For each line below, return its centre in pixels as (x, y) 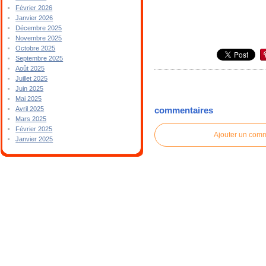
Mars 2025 (31, 119)
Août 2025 (30, 68)
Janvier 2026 (34, 18)
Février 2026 (34, 8)
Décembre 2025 (39, 28)
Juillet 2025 (32, 78)
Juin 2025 (30, 88)
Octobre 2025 (36, 48)
